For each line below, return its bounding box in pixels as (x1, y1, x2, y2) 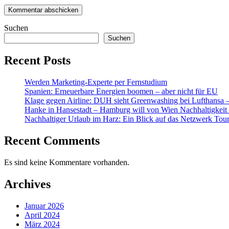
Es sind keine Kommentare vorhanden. (4, 157, 129, 167)
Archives (4, 177, 51, 191)
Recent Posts (4, 54, 71, 67)
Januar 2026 (25, 201, 64, 210)
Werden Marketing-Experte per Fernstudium (25, 78, 167, 87)
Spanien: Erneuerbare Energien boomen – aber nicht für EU (25, 87, 218, 96)
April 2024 (25, 210, 60, 219)
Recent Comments (4, 133, 100, 147)
